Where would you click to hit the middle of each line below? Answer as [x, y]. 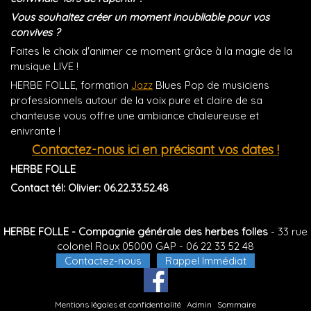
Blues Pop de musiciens [211, 85]
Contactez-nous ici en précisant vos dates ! [155, 150]
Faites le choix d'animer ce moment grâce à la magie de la [151, 51]
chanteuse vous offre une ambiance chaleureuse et [135, 116]
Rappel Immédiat [206, 260]
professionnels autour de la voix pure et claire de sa [136, 101]
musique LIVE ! [44, 67]
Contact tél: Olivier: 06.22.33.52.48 [90, 188]
